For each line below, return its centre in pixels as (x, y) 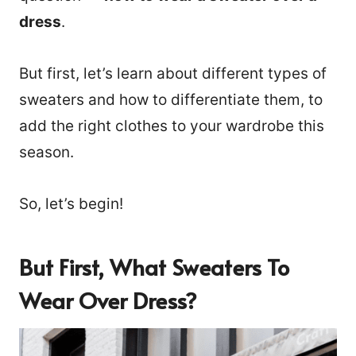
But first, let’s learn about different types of (173, 73)
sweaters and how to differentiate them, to (171, 99)
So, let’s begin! (71, 203)
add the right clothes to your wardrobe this (172, 126)
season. (46, 152)
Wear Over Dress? (108, 300)
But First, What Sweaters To (154, 266)
